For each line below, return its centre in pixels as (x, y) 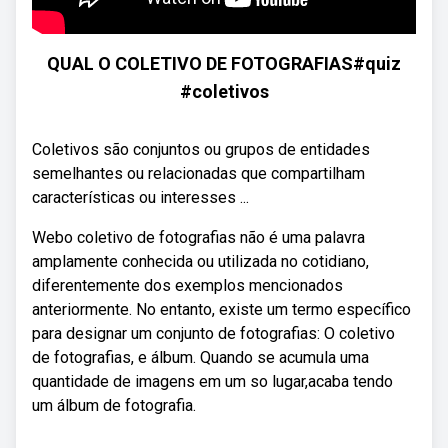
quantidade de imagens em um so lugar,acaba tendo (212, 381)
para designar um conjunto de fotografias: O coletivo (213, 333)
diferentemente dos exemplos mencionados (187, 285)
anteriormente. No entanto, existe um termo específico (221, 309)
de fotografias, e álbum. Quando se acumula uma (200, 357)
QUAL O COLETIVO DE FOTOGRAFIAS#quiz (224, 63)
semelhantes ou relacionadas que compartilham (198, 173)
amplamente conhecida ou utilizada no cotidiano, (200, 261)
